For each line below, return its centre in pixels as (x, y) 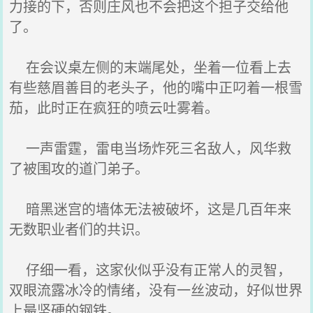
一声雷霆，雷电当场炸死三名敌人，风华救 (151, 148)
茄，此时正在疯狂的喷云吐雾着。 (114, 107)
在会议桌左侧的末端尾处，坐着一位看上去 (151, 67)
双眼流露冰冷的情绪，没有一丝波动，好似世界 (156, 290)
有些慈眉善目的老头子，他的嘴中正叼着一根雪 (156, 87)
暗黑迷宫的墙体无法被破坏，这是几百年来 (151, 209)
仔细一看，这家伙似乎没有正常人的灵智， (151, 269)
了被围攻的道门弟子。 (79, 168)
